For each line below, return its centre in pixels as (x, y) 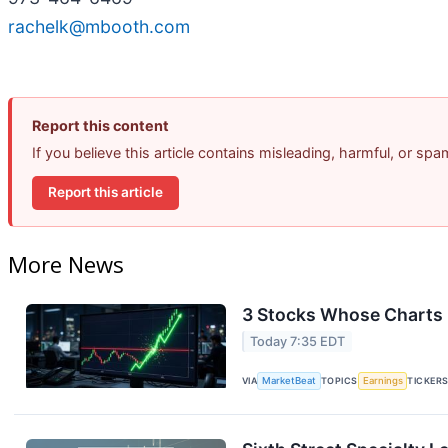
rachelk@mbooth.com (99, 26)
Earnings (382, 381)
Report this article (105, 192)
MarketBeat (289, 381)
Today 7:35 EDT (298, 341)
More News (66, 263)
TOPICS (339, 381)
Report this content (100, 125)
